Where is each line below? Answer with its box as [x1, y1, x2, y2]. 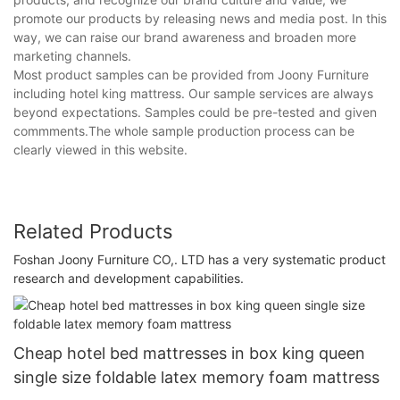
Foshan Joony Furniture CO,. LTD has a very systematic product [13, 252, 386, 268]
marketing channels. [13, 47, 131, 63]
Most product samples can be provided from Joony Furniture [13, 66, 369, 82]
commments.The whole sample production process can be [13, 122, 354, 138]
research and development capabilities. [13, 271, 244, 287]
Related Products [13, 219, 173, 243]
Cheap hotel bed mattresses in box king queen [13, 343, 365, 362]
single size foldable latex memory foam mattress [13, 367, 379, 387]
